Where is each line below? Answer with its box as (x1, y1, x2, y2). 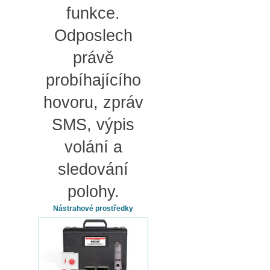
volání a (64, 138, 122, 156)
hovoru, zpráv (43, 93, 143, 111)
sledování (58, 160, 128, 178)
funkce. (66, 4, 120, 22)
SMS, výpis (52, 116, 134, 134)
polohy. (67, 183, 119, 201)
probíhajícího (45, 71, 141, 89)
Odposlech (54, 27, 133, 45)
